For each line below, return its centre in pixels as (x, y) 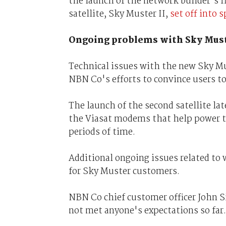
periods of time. (102, 132)
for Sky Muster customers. (124, 171)
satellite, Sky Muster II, (119, 14)
